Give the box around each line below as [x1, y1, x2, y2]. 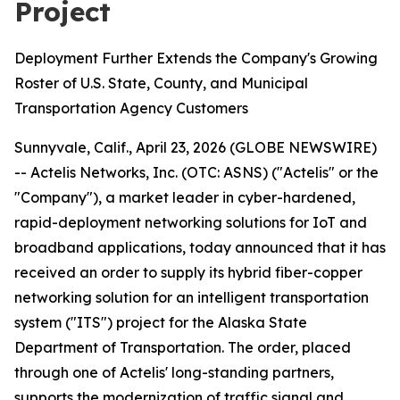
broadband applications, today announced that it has [14, 238, 386, 256]
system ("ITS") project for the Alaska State [14, 313, 307, 331]
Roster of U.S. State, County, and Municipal [14, 74, 308, 92]
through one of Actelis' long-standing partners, [14, 363, 334, 381]
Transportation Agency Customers [14, 99, 248, 117]
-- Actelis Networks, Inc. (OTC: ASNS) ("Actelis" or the [14, 163, 379, 181]
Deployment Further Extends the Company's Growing [14, 49, 378, 67]
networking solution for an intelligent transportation [14, 288, 369, 306]
